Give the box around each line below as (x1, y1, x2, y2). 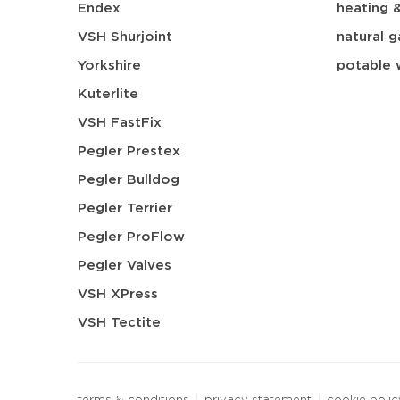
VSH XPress (78, 287, 158, 301)
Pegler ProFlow (78, 230, 185, 244)
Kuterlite (78, 87, 138, 101)
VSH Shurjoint (78, 30, 172, 44)
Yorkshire (78, 59, 141, 72)
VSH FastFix (78, 116, 162, 129)
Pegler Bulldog (78, 173, 179, 187)
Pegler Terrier (78, 202, 172, 215)
